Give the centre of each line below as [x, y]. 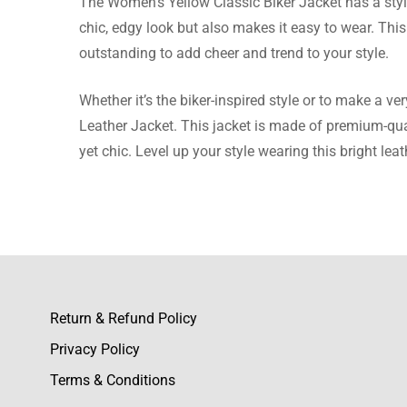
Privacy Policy [95, 350]
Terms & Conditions [113, 381]
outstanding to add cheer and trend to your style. [234, 54]
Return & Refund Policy [124, 319]
